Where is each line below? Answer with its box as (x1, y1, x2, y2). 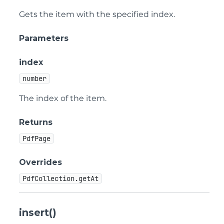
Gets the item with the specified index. (19, 9, 175, 19)
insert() (19, 206, 56, 218)
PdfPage (22, 134, 50, 143)
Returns (19, 117, 52, 127)
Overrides (19, 157, 62, 167)
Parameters (19, 33, 68, 43)
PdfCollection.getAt (22, 174, 98, 183)
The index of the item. (19, 93, 106, 103)
